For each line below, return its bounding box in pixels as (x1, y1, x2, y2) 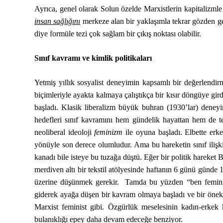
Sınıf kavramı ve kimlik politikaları (34, 54, 152, 62)
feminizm (94, 128, 123, 136)
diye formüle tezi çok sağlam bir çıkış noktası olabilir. (34, 29, 209, 38)
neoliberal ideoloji (34, 128, 95, 136)
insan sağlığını (34, 17, 81, 25)
